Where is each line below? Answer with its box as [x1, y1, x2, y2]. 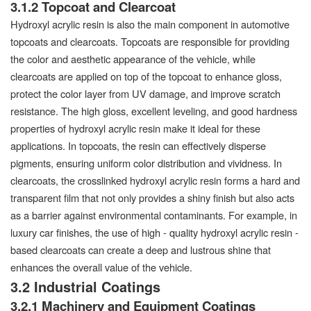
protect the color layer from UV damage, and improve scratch [10, 85, 280, 101]
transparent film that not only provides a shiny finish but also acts [10, 190, 294, 205]
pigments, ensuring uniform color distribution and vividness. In [10, 155, 282, 170]
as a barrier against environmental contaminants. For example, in [10, 207, 297, 222]
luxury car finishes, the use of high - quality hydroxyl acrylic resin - [10, 224, 299, 239]
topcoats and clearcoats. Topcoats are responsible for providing [10, 33, 289, 49]
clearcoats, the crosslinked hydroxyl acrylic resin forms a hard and [10, 172, 300, 187]
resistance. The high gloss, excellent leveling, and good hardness [10, 103, 297, 118]
